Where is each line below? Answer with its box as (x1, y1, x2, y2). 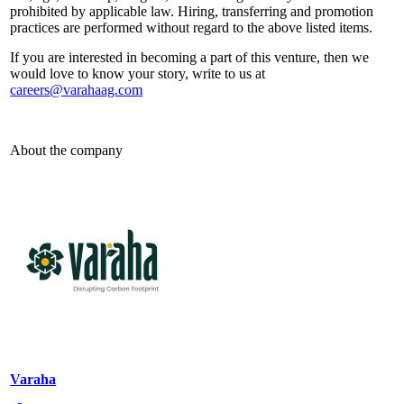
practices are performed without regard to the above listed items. (10, 19, 373, 35)
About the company (10, 142, 124, 158)
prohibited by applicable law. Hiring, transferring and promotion (10, 3, 374, 19)
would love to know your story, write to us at (10, 65, 266, 81)
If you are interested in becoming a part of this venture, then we (10, 49, 370, 65)
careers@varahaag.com (10, 81, 143, 97)
